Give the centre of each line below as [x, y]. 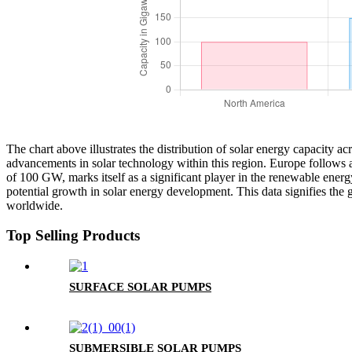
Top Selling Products [73, 236]
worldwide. [35, 205]
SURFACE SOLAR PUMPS [140, 287]
